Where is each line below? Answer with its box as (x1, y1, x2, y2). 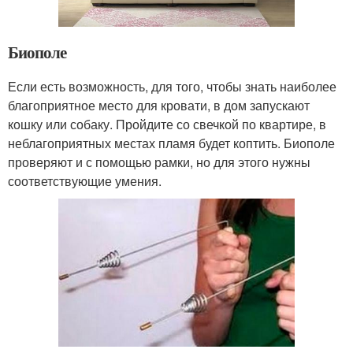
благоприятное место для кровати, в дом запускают (8, 96, 310, 115)
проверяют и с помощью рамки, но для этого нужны (8, 153, 310, 172)
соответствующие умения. (8, 172, 162, 191)
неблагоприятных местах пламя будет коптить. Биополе (8, 134, 335, 153)
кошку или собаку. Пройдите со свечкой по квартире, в (8, 115, 326, 134)
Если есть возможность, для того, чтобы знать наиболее (8, 77, 336, 96)
